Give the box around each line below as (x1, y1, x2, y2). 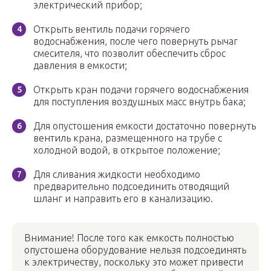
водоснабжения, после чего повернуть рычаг (33, 36, 238, 47)
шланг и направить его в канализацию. (33, 193, 213, 204)
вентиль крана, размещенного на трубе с (33, 132, 222, 144)
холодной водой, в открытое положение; (33, 145, 220, 156)
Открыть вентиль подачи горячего (33, 24, 190, 35)
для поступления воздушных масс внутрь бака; (33, 96, 246, 108)
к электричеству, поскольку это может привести (24, 256, 243, 268)
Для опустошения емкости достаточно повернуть (33, 120, 256, 132)
